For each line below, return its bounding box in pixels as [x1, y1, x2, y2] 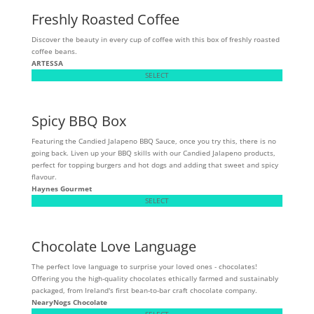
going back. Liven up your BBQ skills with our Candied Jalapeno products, [31, 147, 275, 158]
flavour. [31, 171, 57, 182]
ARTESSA [31, 57, 63, 68]
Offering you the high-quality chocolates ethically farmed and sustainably [31, 273, 278, 283]
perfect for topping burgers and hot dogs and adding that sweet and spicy [31, 159, 278, 170]
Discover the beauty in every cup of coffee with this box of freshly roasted [31, 34, 280, 44]
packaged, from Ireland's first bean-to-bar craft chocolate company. [31, 285, 257, 295]
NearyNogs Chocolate [31, 296, 107, 307]
